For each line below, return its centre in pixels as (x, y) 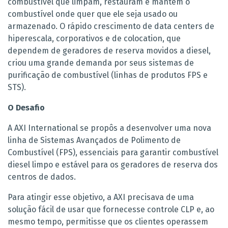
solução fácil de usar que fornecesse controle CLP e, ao (111, 210)
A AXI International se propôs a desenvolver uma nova (109, 128)
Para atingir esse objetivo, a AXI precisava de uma (101, 197)
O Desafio (26, 108)
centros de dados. (42, 177)
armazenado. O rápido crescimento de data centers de (111, 26)
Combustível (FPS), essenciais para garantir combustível (113, 153)
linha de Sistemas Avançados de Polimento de (94, 140)
